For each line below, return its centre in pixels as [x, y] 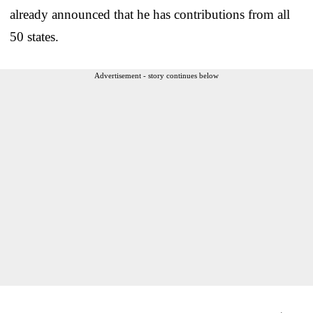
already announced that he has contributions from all [150, 14]
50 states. [34, 36]
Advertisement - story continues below [156, 75]
